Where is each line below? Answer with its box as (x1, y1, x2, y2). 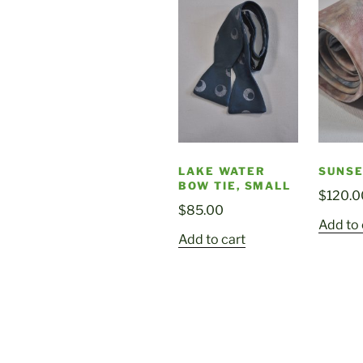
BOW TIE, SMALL (178, 179, 292, 193)
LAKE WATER (178, 164, 266, 178)
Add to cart (178, 232, 246, 248)
